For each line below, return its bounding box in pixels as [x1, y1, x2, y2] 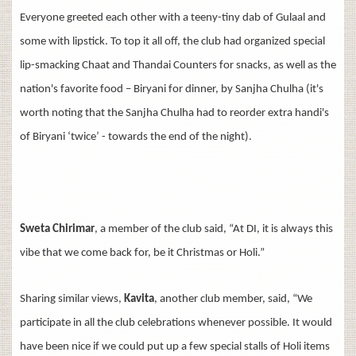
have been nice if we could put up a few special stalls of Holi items [20, 340, 330, 353]
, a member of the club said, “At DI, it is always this [95, 222, 333, 235]
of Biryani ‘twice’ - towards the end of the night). [20, 130, 252, 143]
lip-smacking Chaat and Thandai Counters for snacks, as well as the [20, 59, 336, 72]
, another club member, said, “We [154, 292, 312, 305]
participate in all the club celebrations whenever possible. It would [20, 316, 332, 329]
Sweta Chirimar [20, 222, 95, 235]
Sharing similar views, [20, 292, 124, 305]
